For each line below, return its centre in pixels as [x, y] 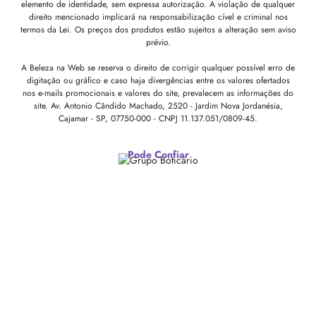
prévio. [158, 42]
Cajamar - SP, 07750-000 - [109, 118]
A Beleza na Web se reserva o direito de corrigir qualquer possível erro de [158, 67]
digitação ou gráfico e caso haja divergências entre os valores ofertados [158, 80]
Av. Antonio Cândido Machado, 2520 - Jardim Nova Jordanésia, [166, 105]
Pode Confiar [158, 154]
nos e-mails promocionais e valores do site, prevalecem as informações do [158, 93]
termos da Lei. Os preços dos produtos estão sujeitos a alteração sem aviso [158, 29]
